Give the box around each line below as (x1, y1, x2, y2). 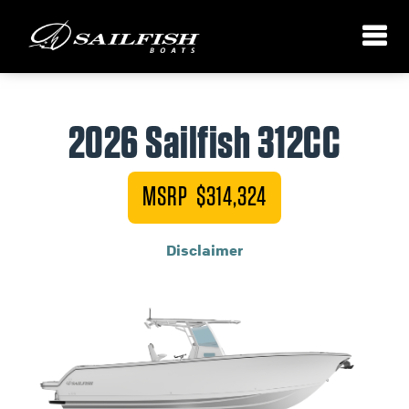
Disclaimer (166, 241, 243, 259)
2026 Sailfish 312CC (68, 121, 341, 167)
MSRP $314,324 (142, 184, 267, 211)
